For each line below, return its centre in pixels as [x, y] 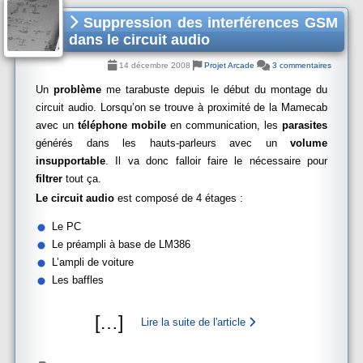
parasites [305, 125]
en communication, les [224, 125]
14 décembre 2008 [155, 65]
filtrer [51, 179]
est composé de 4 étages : [179, 198]
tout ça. [83, 179]
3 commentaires [302, 65]
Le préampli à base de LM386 [121, 244]
